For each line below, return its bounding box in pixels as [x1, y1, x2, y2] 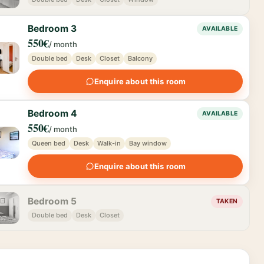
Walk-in [97, 139, 121, 147]
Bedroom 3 [28, 23, 77, 34]
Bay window [129, 139, 167, 147]
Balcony [128, 54, 153, 62]
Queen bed [32, 139, 66, 147]
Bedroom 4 [28, 108, 77, 119]
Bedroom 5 [28, 195, 77, 207]
